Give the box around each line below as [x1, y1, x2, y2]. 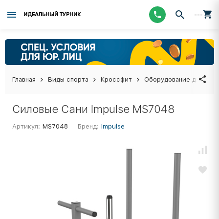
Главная [12, 75, 36, 83]
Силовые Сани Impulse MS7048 [12, 102, 175, 115]
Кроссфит [101, 75, 132, 83]
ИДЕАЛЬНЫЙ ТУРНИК [23, 11, 81, 18]
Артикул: [12, 122, 40, 130]
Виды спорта [48, 75, 88, 83]
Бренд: [78, 122, 99, 130]
